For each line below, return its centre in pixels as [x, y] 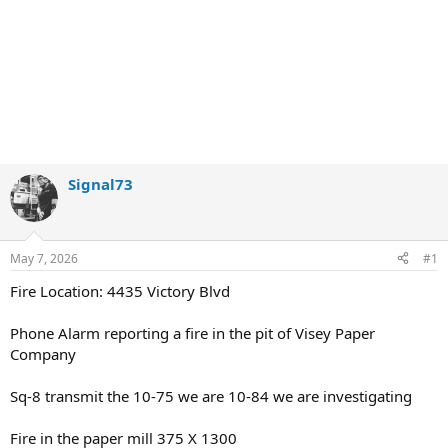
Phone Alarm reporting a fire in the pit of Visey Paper [192, 332]
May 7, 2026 [44, 258]
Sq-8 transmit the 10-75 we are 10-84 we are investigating [211, 395]
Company [43, 353]
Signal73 [100, 184]
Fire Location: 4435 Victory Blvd [120, 290]
